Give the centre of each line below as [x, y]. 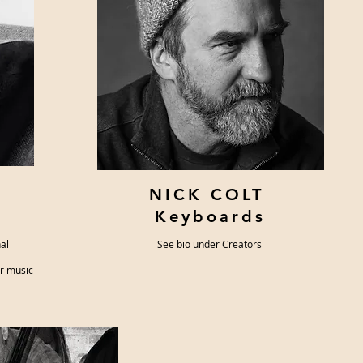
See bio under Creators [210, 244]
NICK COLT [210, 194]
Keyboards [210, 216]
